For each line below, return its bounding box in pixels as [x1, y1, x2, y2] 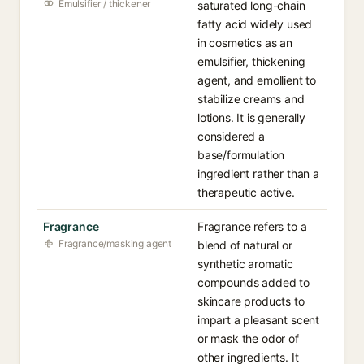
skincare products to [197, 294, 305, 308]
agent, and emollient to [197, 73, 317, 87]
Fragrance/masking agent [58, 237, 172, 249]
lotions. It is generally [197, 110, 305, 124]
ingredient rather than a [197, 167, 319, 180]
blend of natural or [197, 238, 292, 252]
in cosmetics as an [197, 36, 292, 50]
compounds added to [197, 275, 310, 289]
